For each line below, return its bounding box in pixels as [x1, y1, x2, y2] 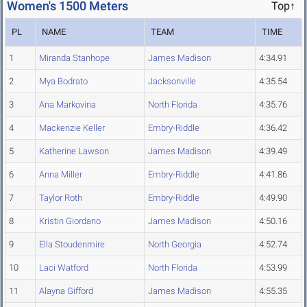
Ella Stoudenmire [39, 239, 105, 250]
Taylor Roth [39, 193, 82, 204]
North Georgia [148, 239, 201, 250]
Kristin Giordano [39, 216, 101, 227]
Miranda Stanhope [39, 53, 110, 64]
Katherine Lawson [39, 146, 109, 157]
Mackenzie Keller [39, 123, 105, 134]
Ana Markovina [39, 99, 96, 110]
